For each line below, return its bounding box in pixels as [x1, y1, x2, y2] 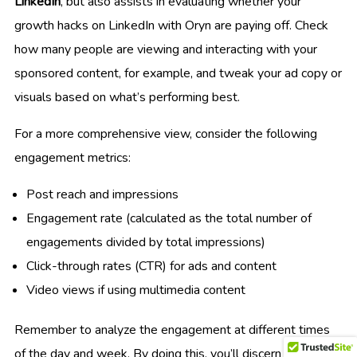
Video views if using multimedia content [26, 281, 245, 300]
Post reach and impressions [26, 186, 178, 204]
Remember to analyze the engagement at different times [14, 321, 330, 339]
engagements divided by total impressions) [26, 233, 265, 252]
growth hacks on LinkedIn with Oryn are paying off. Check [14, 17, 328, 35]
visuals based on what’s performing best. [14, 88, 240, 107]
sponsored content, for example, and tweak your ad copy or [14, 65, 342, 83]
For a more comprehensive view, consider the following [14, 125, 317, 143]
